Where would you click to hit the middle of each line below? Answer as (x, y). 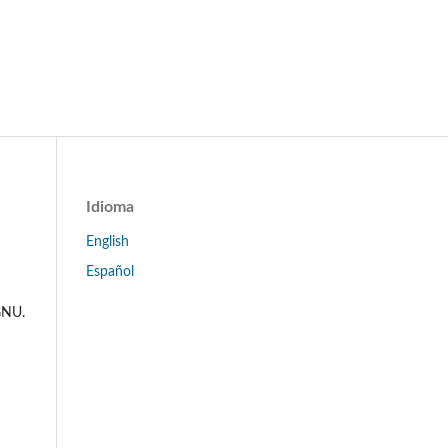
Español (110, 271)
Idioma (110, 206)
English (107, 241)
